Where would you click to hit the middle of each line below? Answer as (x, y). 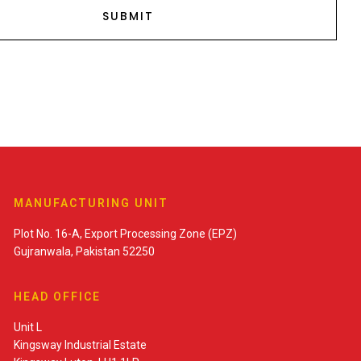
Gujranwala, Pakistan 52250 (84, 251)
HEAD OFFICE (57, 297)
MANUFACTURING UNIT (91, 203)
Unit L (27, 327)
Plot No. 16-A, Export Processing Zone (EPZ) (125, 234)
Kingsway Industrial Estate (80, 345)
